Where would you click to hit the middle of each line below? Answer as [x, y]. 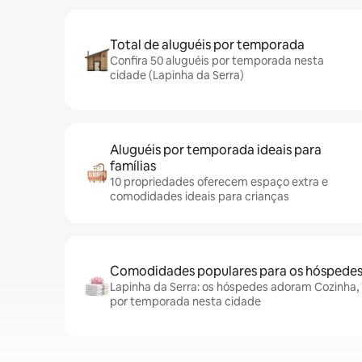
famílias [133, 166]
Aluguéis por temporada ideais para [216, 150]
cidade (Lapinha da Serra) [177, 75]
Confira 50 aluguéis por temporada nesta [217, 61]
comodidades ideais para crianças [200, 196]
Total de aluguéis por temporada [207, 45]
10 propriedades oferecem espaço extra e [219, 182]
